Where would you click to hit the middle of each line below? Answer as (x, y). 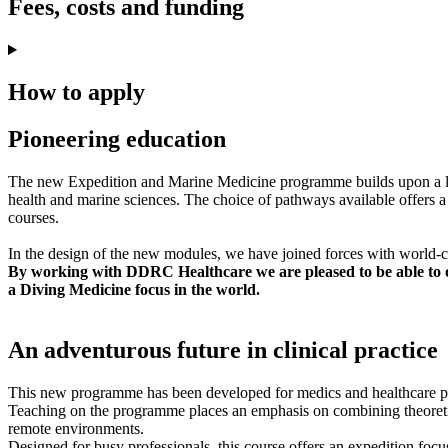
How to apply (76, 92)
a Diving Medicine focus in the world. (134, 289)
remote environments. (78, 428)
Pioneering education (117, 138)
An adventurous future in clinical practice (223, 349)
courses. (33, 217)
